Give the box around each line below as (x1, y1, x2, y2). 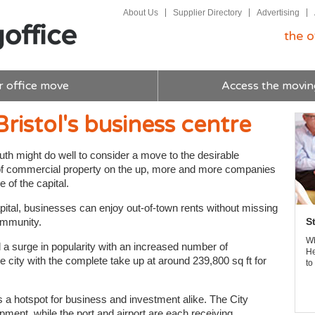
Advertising (257, 8, 300, 18)
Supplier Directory (173, 8, 242, 18)
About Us (123, 8, 158, 18)
